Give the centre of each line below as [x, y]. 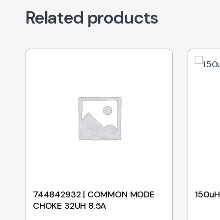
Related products [92, 17]
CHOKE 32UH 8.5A [70, 206]
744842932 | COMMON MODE [94, 194]
